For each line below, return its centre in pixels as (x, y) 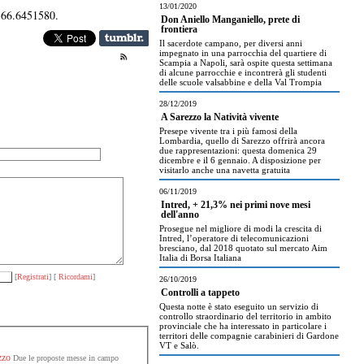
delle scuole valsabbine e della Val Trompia (240, 82)
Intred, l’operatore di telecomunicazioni (234, 238)
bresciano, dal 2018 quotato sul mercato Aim (243, 248)
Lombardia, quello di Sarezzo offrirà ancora (242, 141)
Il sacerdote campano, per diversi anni (231, 43)
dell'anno (180, 214)
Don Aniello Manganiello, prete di (230, 19)
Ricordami (74, 277)
